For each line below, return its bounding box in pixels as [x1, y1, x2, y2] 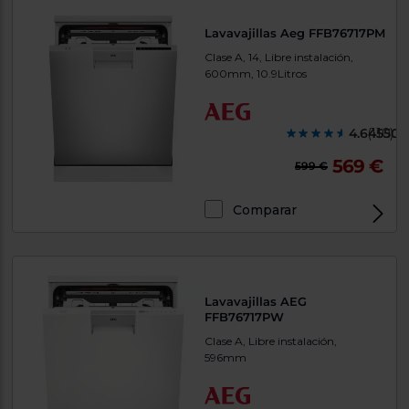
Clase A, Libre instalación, [204, 334, 337, 349]
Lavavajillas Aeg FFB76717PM [204, 26, 385, 41]
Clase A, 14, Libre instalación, [204, 50, 353, 65]
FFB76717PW [204, 309, 284, 325]
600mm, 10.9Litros [204, 67, 307, 81]
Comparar [233, 202, 297, 219]
